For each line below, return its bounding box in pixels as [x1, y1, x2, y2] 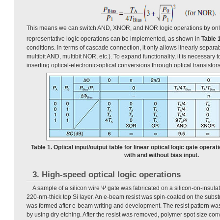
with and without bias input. [124, 152, 199, 159]
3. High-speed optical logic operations [32, 170, 181, 180]
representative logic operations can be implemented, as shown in [27, 35, 201, 43]
